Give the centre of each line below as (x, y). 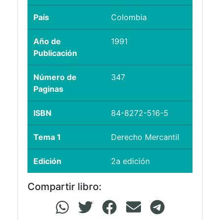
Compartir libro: (65, 187)
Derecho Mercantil (145, 137)
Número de (55, 77)
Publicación (55, 53)
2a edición (130, 161)
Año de (47, 41)
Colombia (129, 17)
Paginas (48, 89)
